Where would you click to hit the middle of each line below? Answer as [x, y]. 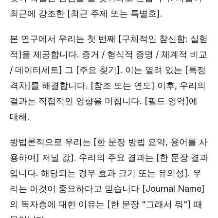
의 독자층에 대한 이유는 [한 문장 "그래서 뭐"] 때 [106, 204]
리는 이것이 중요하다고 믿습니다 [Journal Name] [107, 189]
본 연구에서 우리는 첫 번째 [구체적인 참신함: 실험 [109, 39]
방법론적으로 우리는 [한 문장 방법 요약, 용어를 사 [109, 142]
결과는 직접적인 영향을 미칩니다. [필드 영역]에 [104, 101]
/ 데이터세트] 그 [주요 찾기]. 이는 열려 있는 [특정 [108, 70]
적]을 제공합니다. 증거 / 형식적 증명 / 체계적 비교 [109, 54]
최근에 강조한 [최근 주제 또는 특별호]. [86, 13]
